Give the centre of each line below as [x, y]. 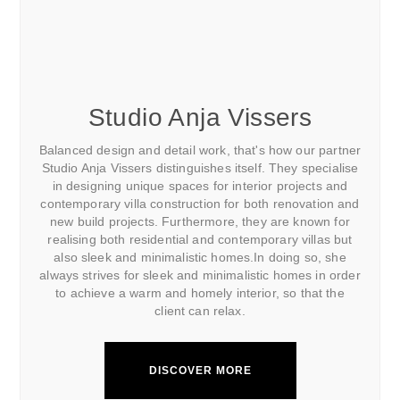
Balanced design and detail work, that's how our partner [200, 150]
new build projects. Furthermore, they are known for [200, 222]
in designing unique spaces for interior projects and [200, 186]
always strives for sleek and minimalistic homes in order [200, 275]
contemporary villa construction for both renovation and [200, 204]
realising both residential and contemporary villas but [200, 240]
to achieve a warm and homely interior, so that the [200, 293]
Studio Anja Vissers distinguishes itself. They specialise [200, 168]
